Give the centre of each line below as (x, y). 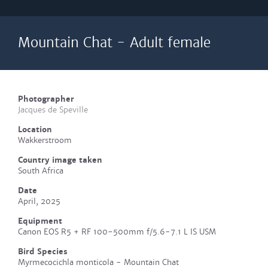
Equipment (40, 221)
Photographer (46, 99)
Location (35, 130)
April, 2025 (39, 201)
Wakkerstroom (45, 140)
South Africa (41, 171)
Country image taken (60, 160)
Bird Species (43, 252)
